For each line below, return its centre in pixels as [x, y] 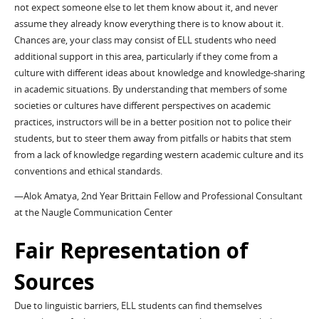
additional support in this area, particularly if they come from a [146, 56]
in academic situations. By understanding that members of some [150, 89]
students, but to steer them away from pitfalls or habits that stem [152, 138]
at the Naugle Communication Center [93, 213]
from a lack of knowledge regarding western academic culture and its [158, 155]
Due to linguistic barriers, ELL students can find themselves [138, 306]
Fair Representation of [131, 251]
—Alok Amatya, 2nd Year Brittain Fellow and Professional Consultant [158, 197]
